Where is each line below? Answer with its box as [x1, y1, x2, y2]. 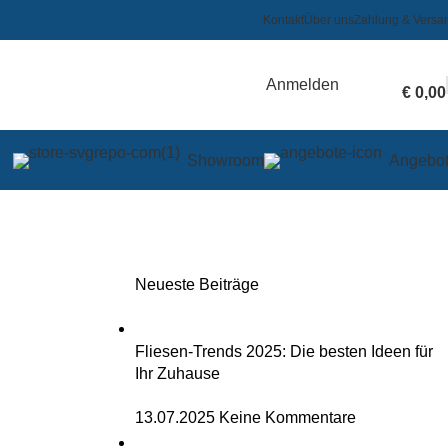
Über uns [304, 13, 354, 27]
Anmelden [266, 76, 339, 93]
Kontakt [263, 13, 304, 27]
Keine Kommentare [218, 409, 356, 426]
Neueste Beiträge [134, 276, 259, 293]
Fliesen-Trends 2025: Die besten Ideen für [134, 343, 433, 360]
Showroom [187, 152, 264, 169]
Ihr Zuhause [134, 365, 220, 382]
